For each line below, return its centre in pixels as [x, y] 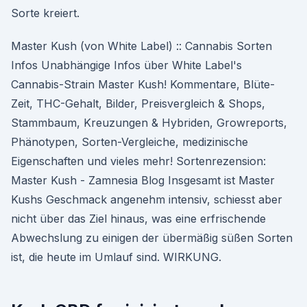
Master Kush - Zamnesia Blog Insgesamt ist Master [143, 180]
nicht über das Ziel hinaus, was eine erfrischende [138, 219]
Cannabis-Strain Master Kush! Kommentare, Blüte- [143, 84]
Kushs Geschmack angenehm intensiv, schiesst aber [147, 199]
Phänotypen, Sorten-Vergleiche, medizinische [130, 142]
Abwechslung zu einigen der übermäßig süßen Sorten [152, 238]
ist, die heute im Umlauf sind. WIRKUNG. [116, 257]
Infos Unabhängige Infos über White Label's [126, 65]
